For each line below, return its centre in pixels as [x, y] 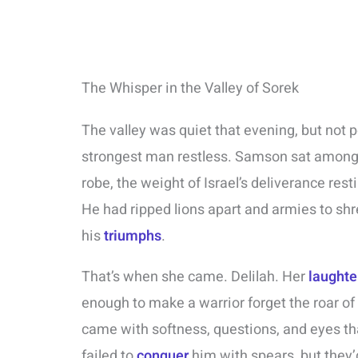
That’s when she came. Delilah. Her [195, 277]
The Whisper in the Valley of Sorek [190, 89]
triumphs [133, 237]
